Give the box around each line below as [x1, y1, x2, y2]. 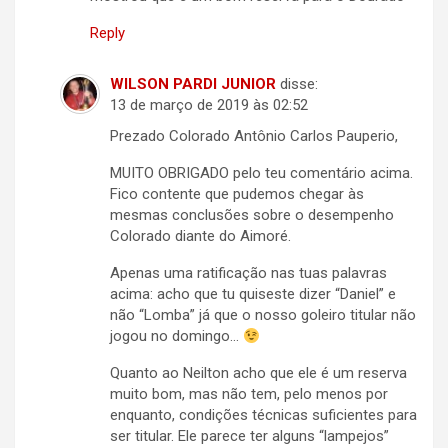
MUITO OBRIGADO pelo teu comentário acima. [110, 164, 413, 183]
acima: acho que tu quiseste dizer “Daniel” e [110, 285, 396, 304]
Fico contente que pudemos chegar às [110, 185, 364, 204]
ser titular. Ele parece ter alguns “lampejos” [110, 427, 389, 446]
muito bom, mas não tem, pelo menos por [110, 385, 388, 404]
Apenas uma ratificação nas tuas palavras [110, 264, 387, 283]
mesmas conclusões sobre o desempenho [110, 206, 394, 225]
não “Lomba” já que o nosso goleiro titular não [110, 306, 416, 325]
